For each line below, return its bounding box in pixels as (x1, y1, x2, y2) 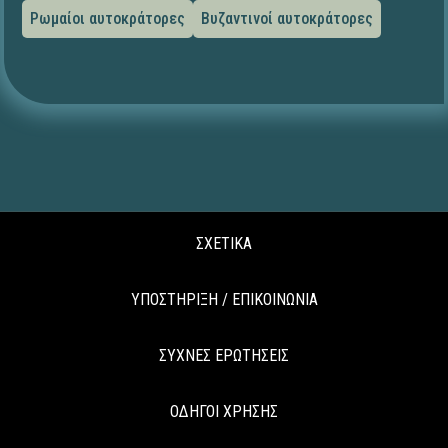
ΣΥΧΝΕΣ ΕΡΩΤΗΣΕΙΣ (159, 346, 289, 366)
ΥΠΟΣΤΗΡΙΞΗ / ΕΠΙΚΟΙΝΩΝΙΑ (130, 290, 318, 310)
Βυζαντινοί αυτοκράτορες (200, 9, 373, 29)
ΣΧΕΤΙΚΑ (196, 234, 252, 254)
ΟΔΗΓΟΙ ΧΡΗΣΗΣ (170, 402, 278, 422)
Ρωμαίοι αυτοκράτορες (29, 9, 185, 29)
